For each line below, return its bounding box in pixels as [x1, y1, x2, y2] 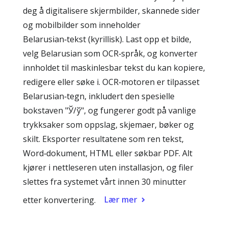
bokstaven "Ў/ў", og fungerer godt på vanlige [23, 105, 196, 116]
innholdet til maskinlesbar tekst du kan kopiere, [23, 62, 205, 73]
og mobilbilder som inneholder [23, 19, 140, 31]
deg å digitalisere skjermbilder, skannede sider [23, 5, 200, 16]
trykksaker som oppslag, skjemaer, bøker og [23, 119, 194, 130]
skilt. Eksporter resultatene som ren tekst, [23, 133, 184, 145]
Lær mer [104, 194, 137, 205]
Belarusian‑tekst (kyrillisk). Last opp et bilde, [23, 34, 191, 45]
